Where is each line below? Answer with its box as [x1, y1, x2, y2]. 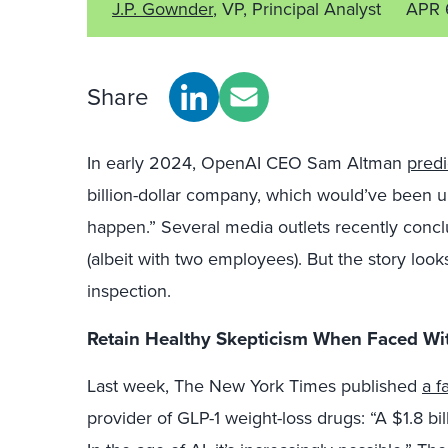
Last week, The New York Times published [87, 372, 422, 399]
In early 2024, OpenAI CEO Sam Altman [87, 150, 407, 176]
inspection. [87, 278, 171, 304]
